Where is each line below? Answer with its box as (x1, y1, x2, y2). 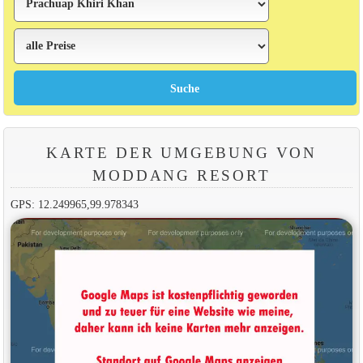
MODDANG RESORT (92, 166, 271, 184)
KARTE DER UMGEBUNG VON (46, 143, 317, 161)
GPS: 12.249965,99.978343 (10, 197, 139, 211)
